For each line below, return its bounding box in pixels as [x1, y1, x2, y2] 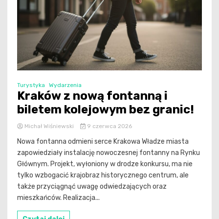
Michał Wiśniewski [23, 123, 75, 130]
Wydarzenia [49, 82, 82, 89]
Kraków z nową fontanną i [17, 89, 168, 103]
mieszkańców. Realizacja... [17, 194, 100, 202]
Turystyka [17, 82, 45, 89]
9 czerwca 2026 [85, 123, 132, 130]
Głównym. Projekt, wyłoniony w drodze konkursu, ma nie [17, 160, 193, 169]
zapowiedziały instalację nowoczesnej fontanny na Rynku [17, 149, 200, 157]
